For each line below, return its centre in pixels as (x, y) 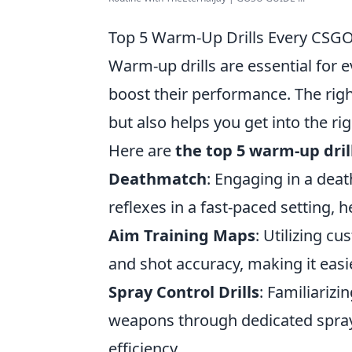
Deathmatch (158, 179)
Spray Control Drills (184, 292)
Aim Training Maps (182, 235)
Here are (142, 150)
